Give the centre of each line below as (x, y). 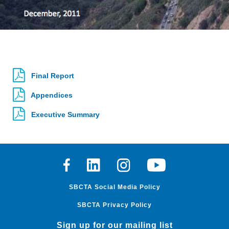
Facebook (80, 163)
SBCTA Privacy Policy (114, 205)
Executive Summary (64, 114)
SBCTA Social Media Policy (114, 187)
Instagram (134, 163)
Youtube (162, 163)
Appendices (51, 95)
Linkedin (102, 163)
